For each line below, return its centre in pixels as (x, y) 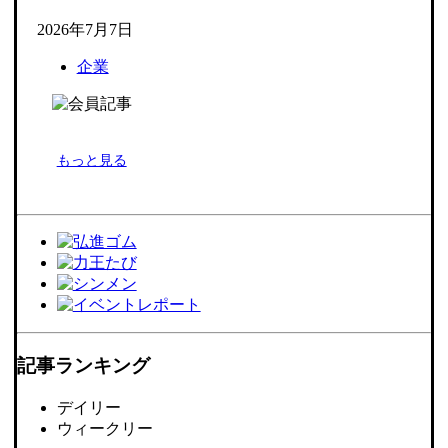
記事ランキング (83, 366)
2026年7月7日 (84, 30)
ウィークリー (104, 428)
